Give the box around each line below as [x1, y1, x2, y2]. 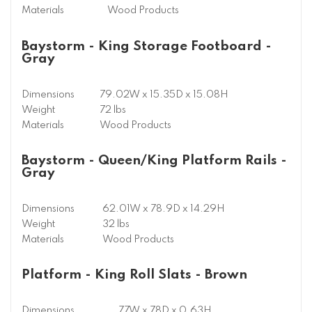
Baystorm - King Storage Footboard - [22, 39, 272, 53]
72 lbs [100, 104, 126, 115]
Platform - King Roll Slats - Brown [22, 268, 247, 282]
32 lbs [102, 219, 130, 230]
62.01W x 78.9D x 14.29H [102, 204, 225, 214]
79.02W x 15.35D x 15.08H [100, 89, 228, 100]
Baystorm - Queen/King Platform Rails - [22, 153, 287, 167]
